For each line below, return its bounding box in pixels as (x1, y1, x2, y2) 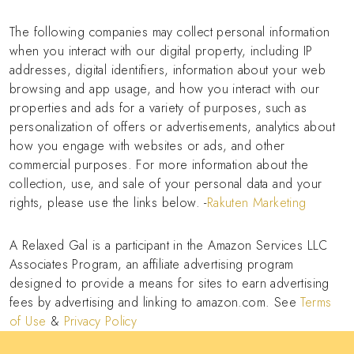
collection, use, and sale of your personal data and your (9, 174, 322, 193)
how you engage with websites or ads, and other (9, 136, 285, 155)
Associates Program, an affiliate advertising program (9, 254, 294, 273)
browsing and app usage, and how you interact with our (9, 79, 320, 98)
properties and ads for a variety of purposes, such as (9, 98, 307, 117)
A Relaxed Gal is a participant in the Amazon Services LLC (9, 235, 328, 254)
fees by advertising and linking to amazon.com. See (9, 292, 301, 311)
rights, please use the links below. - (9, 193, 207, 212)
